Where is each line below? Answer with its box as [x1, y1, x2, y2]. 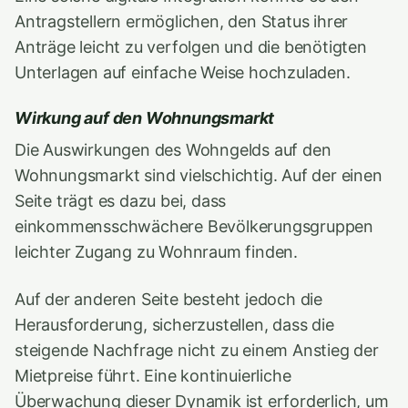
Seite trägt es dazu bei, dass [15, 191, 227, 210]
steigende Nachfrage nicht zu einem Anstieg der [15, 341, 379, 360]
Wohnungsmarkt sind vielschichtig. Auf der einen [15, 166, 382, 185]
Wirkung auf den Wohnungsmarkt [15, 108, 275, 127]
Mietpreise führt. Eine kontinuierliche [15, 366, 291, 385]
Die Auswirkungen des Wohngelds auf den [15, 140, 331, 159]
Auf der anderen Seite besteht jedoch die [15, 290, 323, 309]
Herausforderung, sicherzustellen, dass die [15, 315, 334, 334]
